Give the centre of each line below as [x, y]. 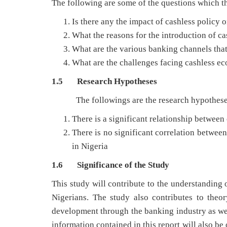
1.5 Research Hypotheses [104, 81]
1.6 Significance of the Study [110, 165]
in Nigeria [90, 146]
